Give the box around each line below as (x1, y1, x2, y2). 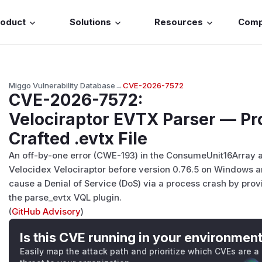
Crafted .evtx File (9, 128, 148, 149)
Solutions (69, 17, 111, 28)
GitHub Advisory (12, 206, 81, 217)
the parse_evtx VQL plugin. (9, 192, 122, 203)
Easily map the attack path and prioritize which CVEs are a (20, 246, 260, 256)
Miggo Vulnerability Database (9, 80, 116, 90)
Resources (154, 17, 204, 28)
